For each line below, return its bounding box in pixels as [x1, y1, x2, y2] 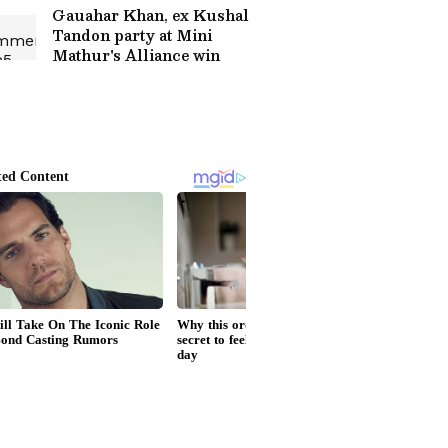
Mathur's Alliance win [52, 43, 220, 67]
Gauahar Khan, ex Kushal [52, 3, 249, 27]
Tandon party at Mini [52, 23, 212, 47]
